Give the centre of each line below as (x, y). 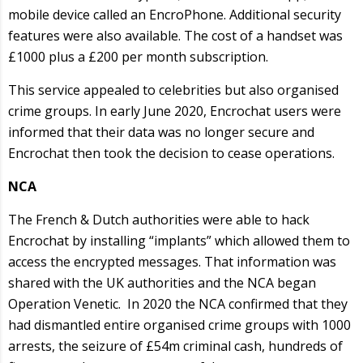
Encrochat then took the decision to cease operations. (171, 153)
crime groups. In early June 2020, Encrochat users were (175, 111)
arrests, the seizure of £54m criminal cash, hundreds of (175, 346)
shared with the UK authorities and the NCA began (162, 282)
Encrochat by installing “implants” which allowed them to (179, 240)
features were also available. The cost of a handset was (175, 35)
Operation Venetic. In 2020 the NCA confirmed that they (178, 303)
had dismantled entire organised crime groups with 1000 (179, 325)
